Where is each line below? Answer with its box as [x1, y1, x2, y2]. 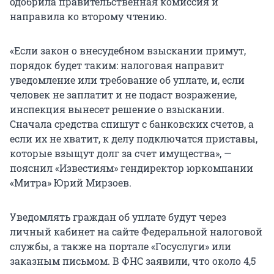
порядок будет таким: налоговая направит [10, 59, 224, 72]
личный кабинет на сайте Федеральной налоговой [10, 225, 262, 239]
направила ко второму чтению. [10, 10, 167, 23]
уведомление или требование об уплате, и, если [10, 73, 245, 87]
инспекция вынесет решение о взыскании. [10, 103, 224, 116]
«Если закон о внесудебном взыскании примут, [10, 44, 246, 57]
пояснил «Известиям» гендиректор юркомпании [10, 161, 253, 175]
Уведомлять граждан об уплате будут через [10, 210, 226, 224]
